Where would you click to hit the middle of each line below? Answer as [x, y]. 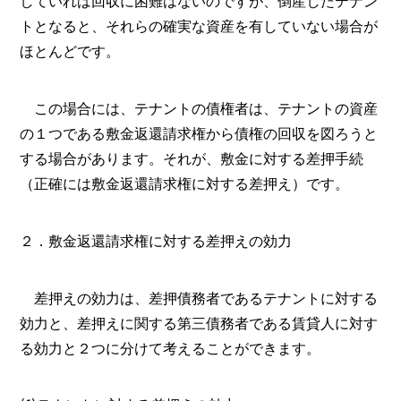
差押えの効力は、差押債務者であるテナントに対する [199, 298]
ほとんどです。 [70, 51]
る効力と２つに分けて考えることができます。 [171, 348]
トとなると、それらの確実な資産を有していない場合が [199, 26]
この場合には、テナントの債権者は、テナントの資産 [199, 108]
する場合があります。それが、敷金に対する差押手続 [192, 158]
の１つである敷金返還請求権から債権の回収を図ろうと [199, 133]
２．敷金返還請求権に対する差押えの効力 [156, 240]
